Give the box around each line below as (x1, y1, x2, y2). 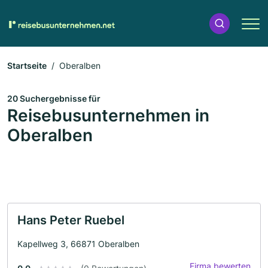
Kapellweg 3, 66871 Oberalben (17, 239, 139, 249)
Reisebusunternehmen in (7, 105, 209, 126)
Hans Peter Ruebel (17, 213, 124, 227)
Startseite (7, 60, 47, 71)
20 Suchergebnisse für (7, 93, 100, 103)
